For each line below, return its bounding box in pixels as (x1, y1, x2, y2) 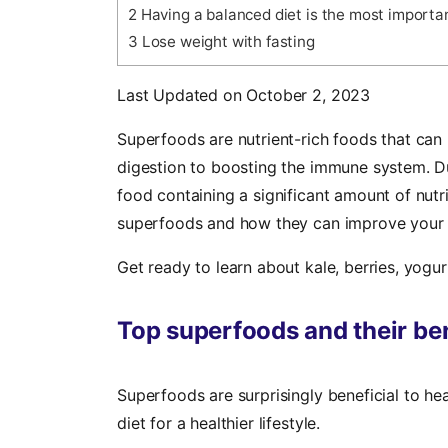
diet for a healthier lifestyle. (117, 413, 321, 434)
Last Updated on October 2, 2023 (117, 85, 371, 106)
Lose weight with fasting (137, 32, 315, 52)
